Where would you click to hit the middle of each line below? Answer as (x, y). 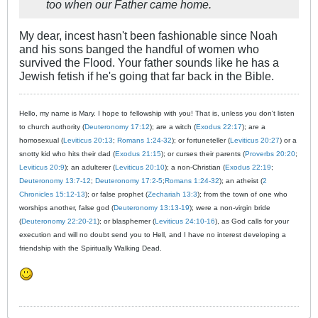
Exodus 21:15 (138, 154)
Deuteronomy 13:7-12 (55, 181)
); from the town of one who (242, 194)
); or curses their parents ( (203, 154)
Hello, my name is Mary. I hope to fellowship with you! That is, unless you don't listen (157, 114)
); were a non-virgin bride (230, 208)
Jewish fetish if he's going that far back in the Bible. (147, 76)
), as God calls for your (252, 221)
